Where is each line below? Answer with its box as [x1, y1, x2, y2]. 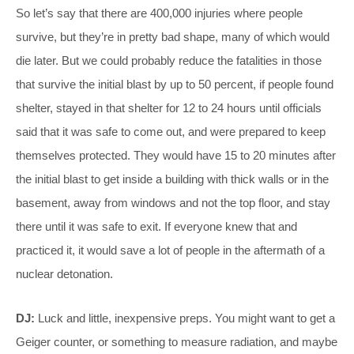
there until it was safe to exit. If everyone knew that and [16, 220, 297, 234]
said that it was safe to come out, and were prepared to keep [16, 125, 326, 139]
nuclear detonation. [16, 267, 113, 281]
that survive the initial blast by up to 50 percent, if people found [16, 77, 333, 92]
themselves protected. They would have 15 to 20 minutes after [16, 149, 336, 163]
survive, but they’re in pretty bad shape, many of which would [16, 30, 330, 44]
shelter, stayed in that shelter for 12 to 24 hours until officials [16, 101, 322, 115]
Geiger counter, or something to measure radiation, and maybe [16, 335, 337, 349]
